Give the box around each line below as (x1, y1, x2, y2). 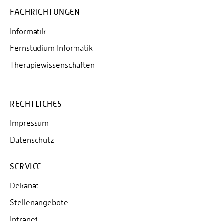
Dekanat (10, 181, 39, 191)
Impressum (10, 118, 49, 128)
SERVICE (10, 162, 42, 172)
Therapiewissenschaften (10, 60, 95, 70)
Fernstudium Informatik (10, 43, 93, 53)
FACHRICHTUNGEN (10, 7, 80, 17)
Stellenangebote (10, 198, 68, 208)
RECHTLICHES (10, 99, 62, 109)
